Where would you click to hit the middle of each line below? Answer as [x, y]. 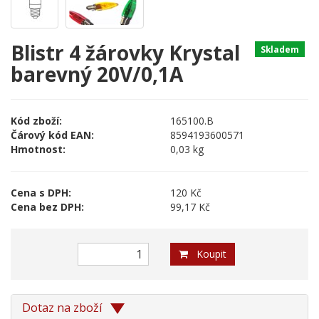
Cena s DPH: [41, 192]
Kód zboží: [36, 120]
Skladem [280, 49]
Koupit [207, 253]
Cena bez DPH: [47, 206]
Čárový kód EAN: [52, 135]
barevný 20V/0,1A [97, 74]
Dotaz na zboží [63, 307]
